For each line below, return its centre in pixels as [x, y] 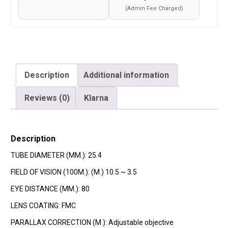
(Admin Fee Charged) [154, 9]
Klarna [96, 98]
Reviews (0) [47, 98]
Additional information [126, 75]
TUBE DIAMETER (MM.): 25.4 [56, 155]
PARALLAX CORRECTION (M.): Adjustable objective [92, 223]
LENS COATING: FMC [43, 206]
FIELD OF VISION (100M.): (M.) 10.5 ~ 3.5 [74, 172]
